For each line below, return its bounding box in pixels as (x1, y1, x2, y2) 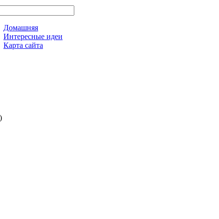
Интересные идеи (3, 32, 63, 41)
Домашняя (3, 23, 38, 32)
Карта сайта (3, 41, 43, 49)
